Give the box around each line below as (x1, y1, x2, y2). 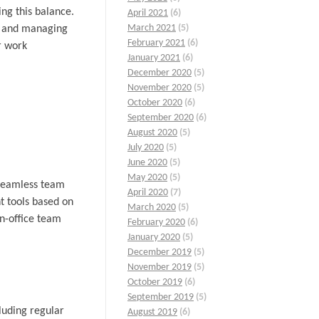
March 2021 (127, 23, 176, 34)
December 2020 (127, 68, 192, 79)
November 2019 (127, 262, 192, 273)
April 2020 (127, 187, 168, 199)
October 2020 (127, 98, 182, 109)
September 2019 (127, 292, 194, 303)
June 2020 (127, 157, 167, 169)
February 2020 (127, 217, 185, 229)
